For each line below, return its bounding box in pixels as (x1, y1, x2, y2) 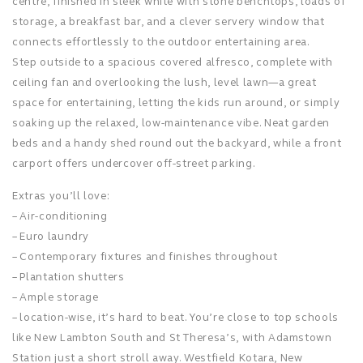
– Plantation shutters (12, 270, 125, 284)
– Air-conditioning (12, 209, 108, 224)
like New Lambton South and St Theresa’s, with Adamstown (12, 331, 332, 345)
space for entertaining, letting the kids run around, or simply (12, 96, 340, 110)
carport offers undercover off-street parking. (12, 156, 256, 171)
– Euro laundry (12, 229, 90, 244)
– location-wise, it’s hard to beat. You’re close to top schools (12, 310, 339, 325)
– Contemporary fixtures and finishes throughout (12, 250, 278, 264)
